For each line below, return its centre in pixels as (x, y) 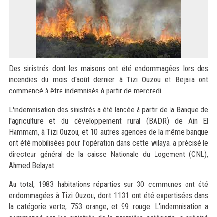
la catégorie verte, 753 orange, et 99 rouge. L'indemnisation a (108, 207)
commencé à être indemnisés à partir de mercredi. (85, 91)
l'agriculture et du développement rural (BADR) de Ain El (108, 121)
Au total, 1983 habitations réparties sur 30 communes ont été (108, 184)
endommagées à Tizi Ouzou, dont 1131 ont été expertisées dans (108, 195)
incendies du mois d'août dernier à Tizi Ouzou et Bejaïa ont (108, 80)
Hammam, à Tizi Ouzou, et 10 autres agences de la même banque (108, 132)
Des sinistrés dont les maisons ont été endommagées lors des (108, 69)
